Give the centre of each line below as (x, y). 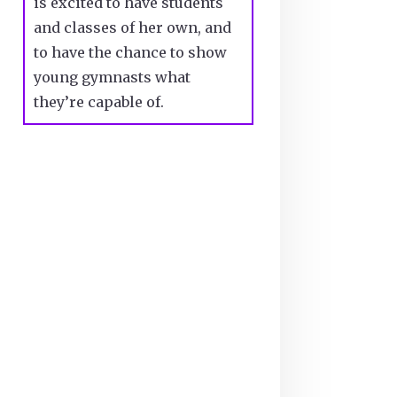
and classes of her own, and (132, 28)
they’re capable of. (100, 102)
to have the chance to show (130, 53)
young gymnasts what (112, 78)
